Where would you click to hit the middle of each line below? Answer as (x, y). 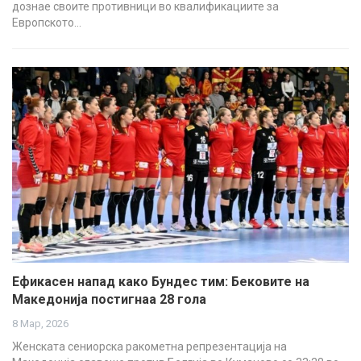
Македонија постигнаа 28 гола (109, 299)
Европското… (47, 23)
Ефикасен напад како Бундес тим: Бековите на (161, 281)
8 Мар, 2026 (40, 323)
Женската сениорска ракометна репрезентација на (149, 346)
